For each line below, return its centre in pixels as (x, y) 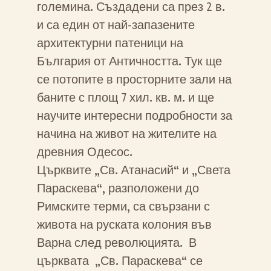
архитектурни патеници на (110, 43)
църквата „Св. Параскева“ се (119, 261)
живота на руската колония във (124, 225)
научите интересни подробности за (134, 116)
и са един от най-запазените (116, 25)
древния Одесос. (84, 152)
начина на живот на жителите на (126, 134)
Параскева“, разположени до (118, 188)
